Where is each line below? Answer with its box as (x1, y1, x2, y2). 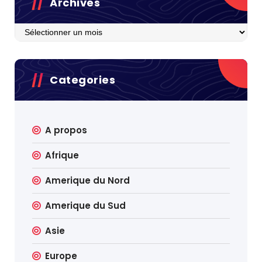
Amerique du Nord (45, 174, 130, 187)
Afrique (45, 149, 80, 161)
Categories (50, 73, 115, 87)
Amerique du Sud (45, 199, 126, 212)
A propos (45, 124, 88, 136)
